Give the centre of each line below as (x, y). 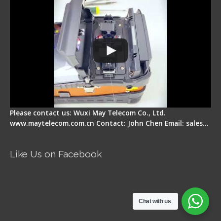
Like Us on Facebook (56, 154)
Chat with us (155, 201)
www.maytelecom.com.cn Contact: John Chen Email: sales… (109, 123)
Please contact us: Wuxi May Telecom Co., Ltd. (88, 112)
